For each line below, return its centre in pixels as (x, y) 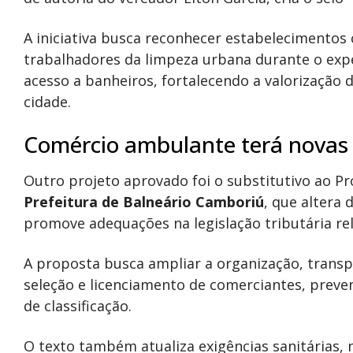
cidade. (47, 102)
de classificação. (78, 306)
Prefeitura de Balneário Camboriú (144, 202)
